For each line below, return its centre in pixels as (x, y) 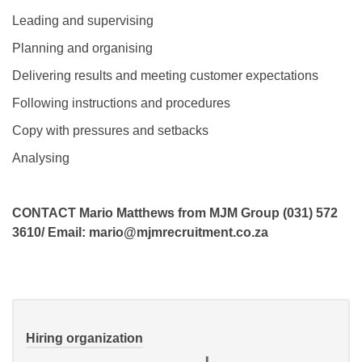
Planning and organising (82, 48)
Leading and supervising (83, 20)
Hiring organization (84, 338)
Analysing (41, 158)
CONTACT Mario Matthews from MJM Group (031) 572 (175, 213)
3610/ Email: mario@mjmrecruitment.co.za (140, 232)
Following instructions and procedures (121, 103)
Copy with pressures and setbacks (110, 130)
